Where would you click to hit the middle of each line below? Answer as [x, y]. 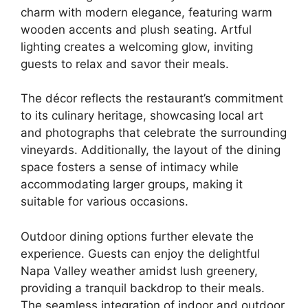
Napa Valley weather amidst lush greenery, [139, 271]
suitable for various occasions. [104, 201]
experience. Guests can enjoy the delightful [140, 253]
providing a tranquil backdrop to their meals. [143, 288]
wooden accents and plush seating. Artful [136, 29]
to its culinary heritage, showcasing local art [142, 115]
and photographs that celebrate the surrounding [154, 133]
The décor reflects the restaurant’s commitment [152, 98]
